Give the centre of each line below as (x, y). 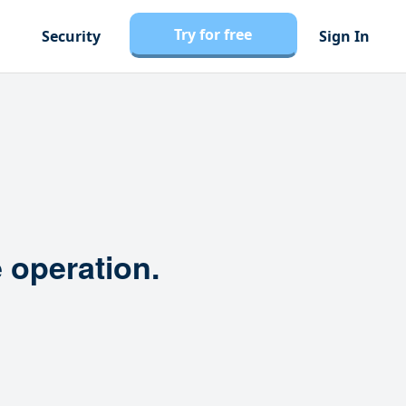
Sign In (344, 36)
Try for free (213, 34)
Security (71, 36)
